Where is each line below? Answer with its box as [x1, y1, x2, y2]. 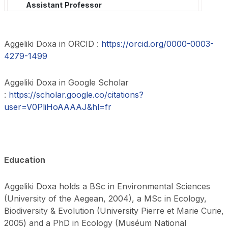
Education [4, 154, 45, 165]
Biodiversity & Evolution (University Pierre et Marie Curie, [4, 205, 224, 216]
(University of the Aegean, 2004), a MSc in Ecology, [4, 193, 207, 204]
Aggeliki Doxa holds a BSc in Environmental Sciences [4, 181, 210, 191]
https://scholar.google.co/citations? [8, 89, 144, 100]
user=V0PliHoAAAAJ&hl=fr [4, 101, 111, 112]
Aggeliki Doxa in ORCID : [4, 38, 101, 49]
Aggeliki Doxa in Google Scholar [4, 77, 129, 88]
